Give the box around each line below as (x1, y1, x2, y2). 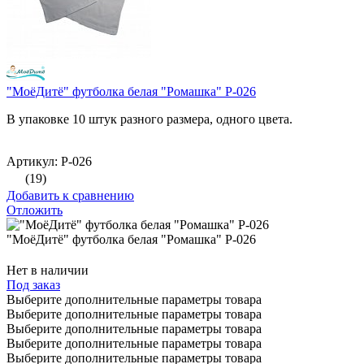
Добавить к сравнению (6, 188, 134, 203)
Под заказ (6, 278, 60, 292)
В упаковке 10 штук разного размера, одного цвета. (6, 112, 292, 127)
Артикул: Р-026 (6, 154, 92, 169)
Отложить (6, 203, 63, 218)
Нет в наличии (6, 263, 89, 278)
